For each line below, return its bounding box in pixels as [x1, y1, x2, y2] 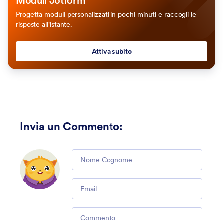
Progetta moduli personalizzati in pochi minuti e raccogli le [16, 9, 196, 19]
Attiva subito [91, 46, 132, 56]
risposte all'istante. [16, 19, 73, 29]
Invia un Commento [20, 119, 119, 133]
